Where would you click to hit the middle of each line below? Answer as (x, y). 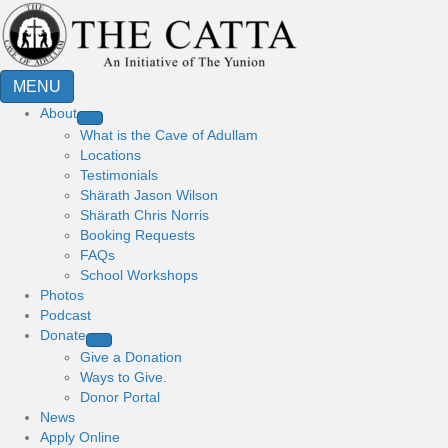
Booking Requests (137, 235)
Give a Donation (131, 357)
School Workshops (139, 275)
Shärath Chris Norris (144, 215)
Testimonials (119, 175)
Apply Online (80, 437)
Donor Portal (120, 397)
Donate (63, 335)
